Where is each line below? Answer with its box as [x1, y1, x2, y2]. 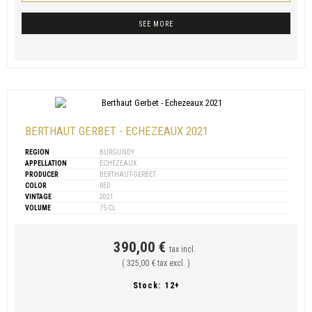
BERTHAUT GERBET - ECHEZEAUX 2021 [25, 123, 208, 138]
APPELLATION [25, 159, 67, 167]
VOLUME [25, 203, 51, 212]
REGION [25, 148, 49, 156]
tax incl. [169, 244, 196, 254]
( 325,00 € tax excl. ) [122, 258, 190, 268]
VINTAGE [25, 192, 52, 201]
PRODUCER [25, 170, 58, 178]
